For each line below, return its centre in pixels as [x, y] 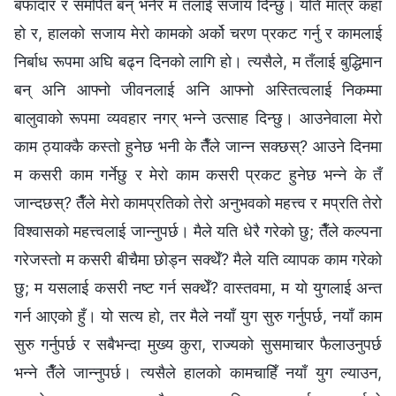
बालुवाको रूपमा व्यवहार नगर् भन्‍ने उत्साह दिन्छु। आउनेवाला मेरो [198, 118]
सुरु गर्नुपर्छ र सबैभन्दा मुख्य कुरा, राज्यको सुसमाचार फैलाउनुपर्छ [198, 344]
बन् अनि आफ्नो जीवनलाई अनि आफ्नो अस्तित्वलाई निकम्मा [198, 89]
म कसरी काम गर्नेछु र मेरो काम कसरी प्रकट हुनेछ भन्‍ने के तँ [198, 174]
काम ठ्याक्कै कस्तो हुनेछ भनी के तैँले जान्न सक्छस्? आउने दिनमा [198, 146]
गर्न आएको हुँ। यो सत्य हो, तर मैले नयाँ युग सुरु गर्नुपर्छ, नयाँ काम [198, 316]
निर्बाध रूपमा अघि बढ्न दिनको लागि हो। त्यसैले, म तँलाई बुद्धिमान [198, 61]
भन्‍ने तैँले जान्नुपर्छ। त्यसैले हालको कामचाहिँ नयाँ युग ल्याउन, [198, 372]
